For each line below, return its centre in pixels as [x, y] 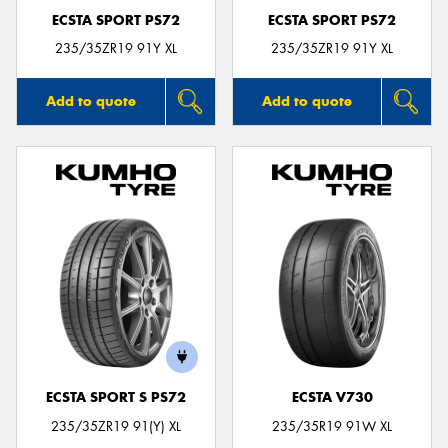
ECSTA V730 [332, 398]
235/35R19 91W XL [332, 426]
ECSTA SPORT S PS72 [116, 398]
